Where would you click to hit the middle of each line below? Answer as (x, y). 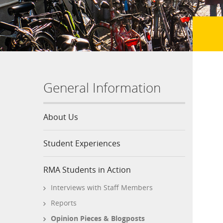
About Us (61, 117)
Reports (64, 203)
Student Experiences (82, 143)
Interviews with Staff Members (102, 187)
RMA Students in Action (87, 170)
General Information (102, 88)
